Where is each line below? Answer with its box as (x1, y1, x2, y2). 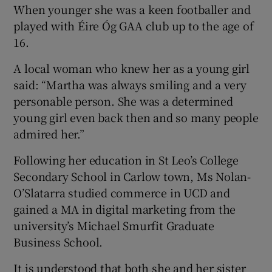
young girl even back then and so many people (13, 109, 259, 126)
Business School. (13, 234, 103, 250)
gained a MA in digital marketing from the (13, 201, 236, 217)
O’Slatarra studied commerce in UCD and (13, 185, 230, 201)
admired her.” (13, 126, 84, 142)
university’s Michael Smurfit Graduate (13, 217, 215, 234)
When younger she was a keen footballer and (13, 1, 251, 18)
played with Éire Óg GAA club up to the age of (13, 18, 254, 34)
